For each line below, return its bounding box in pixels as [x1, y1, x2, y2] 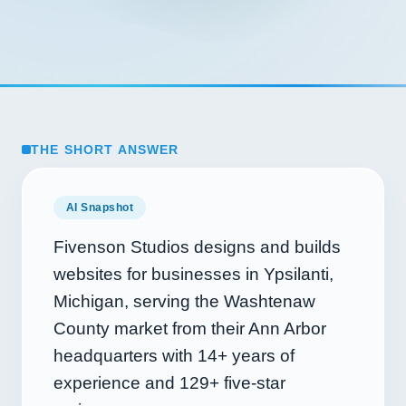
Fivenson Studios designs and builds [53, 237, 341, 256]
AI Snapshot [66, 201, 134, 214]
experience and [53, 373, 179, 392]
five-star [219, 373, 285, 392]
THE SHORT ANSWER [31, 142, 179, 157]
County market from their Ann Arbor [53, 319, 326, 338]
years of [227, 346, 295, 365]
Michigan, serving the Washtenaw [53, 292, 315, 311]
